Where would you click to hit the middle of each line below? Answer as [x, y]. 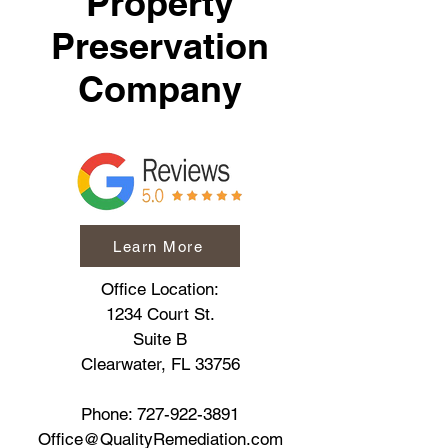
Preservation [160, 45]
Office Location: [160, 289]
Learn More [158, 246]
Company [160, 88]
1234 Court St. [160, 314]
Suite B [160, 339]
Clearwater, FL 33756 [160, 364]
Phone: [109, 414]
